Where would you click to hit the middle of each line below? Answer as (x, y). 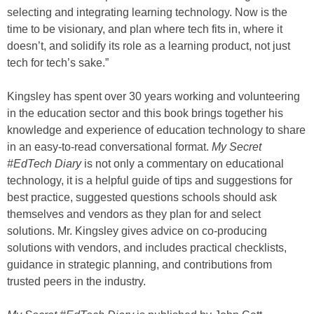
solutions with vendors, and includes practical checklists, (147, 248)
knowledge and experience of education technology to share (156, 130)
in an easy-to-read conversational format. (109, 147)
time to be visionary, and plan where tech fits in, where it (145, 29)
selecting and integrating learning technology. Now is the (147, 13)
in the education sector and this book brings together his (145, 114)
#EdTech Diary (44, 164)
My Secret (237, 147)
